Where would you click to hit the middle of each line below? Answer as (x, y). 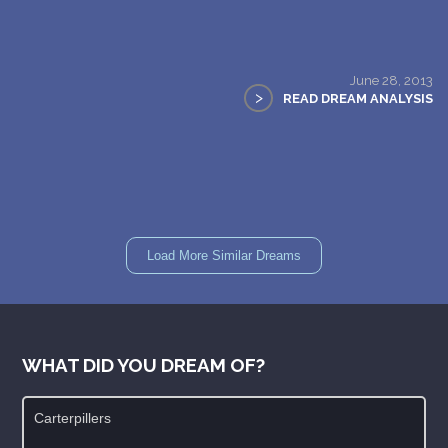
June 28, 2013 (391, 79)
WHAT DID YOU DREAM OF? (144, 364)
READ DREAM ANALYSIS (358, 98)
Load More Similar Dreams (224, 255)
